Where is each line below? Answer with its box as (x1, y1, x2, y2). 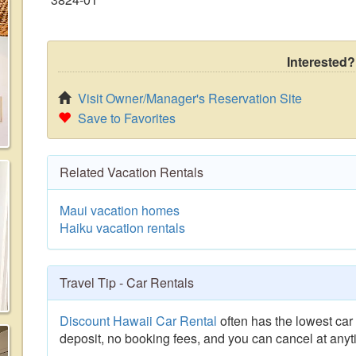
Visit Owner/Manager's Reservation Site (78, 89, 302, 107)
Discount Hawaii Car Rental (60, 311, 217, 330)
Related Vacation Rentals (60, 163, 203, 181)
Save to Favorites (78, 109, 176, 127)
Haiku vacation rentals (60, 219, 185, 237)
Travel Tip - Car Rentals (60, 273, 194, 292)
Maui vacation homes (60, 201, 180, 219)
